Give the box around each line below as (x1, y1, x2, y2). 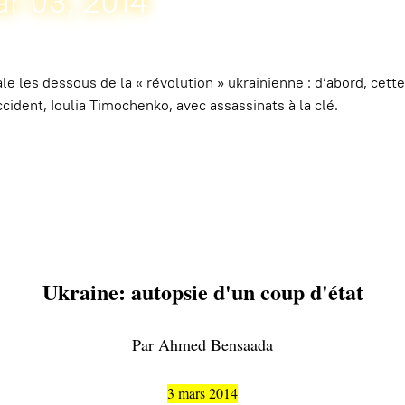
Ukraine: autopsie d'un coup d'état (42, 276, 363, 307)
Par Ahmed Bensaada (132, 334, 273, 355)
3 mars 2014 (167, 383, 238, 402)
